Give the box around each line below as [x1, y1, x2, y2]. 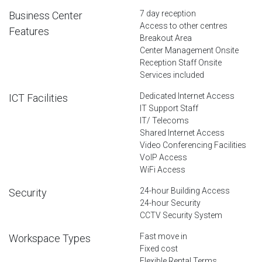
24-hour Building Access [140, 185, 230, 195]
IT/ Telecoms [140, 115, 189, 125]
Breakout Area [140, 33, 192, 43]
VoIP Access [140, 152, 187, 162]
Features [9, 25, 49, 37]
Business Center [9, 9, 82, 22]
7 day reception [140, 8, 196, 18]
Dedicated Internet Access [140, 91, 235, 101]
